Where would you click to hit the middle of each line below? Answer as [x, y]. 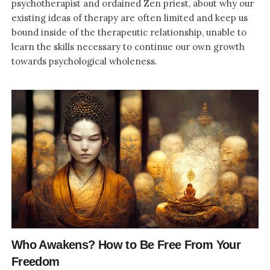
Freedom [35, 262]
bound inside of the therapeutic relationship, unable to [129, 32]
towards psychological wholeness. [84, 61]
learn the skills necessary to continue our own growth [128, 46]
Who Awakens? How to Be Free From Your [126, 245]
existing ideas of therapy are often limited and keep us [129, 17]
